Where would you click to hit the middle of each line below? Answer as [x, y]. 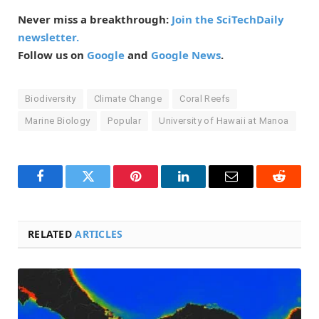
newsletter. [48, 37]
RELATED [52, 234]
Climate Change [128, 99]
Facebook [64, 187]
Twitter [105, 187]
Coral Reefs [205, 99]
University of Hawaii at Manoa [224, 121]
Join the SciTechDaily [228, 20]
